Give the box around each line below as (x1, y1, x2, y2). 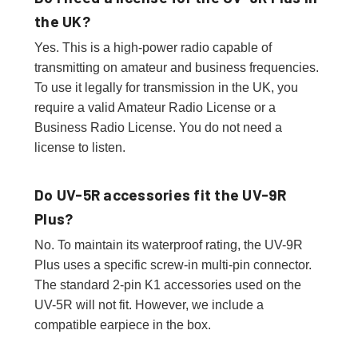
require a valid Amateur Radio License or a (34, 100, 276, 114)
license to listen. (34, 140, 125, 154)
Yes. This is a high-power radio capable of (34, 40, 272, 54)
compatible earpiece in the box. (34, 317, 211, 332)
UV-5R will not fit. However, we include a (34, 297, 264, 312)
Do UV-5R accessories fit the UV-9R (34, 185, 287, 204)
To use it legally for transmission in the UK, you (34, 80, 298, 94)
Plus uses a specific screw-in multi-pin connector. (34, 257, 312, 272)
